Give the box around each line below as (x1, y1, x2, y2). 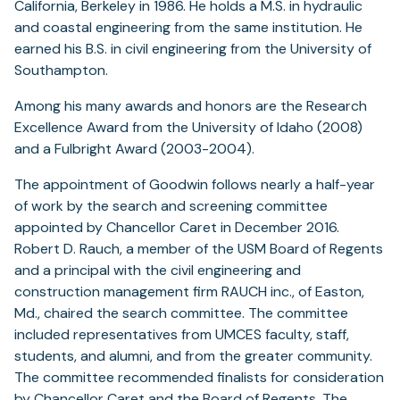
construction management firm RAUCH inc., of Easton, (14, 282, 364, 302)
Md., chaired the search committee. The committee (14, 304, 348, 323)
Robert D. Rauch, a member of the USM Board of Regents (14, 239, 383, 259)
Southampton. (14, 61, 108, 80)
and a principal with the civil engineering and (14, 261, 301, 280)
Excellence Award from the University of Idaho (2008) (14, 118, 362, 137)
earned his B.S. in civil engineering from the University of (14, 39, 371, 59)
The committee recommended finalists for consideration (14, 368, 384, 387)
